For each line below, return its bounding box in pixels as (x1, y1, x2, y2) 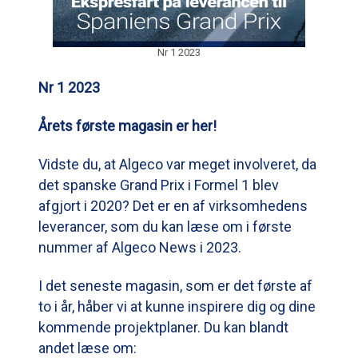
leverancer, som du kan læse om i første (38, 217, 292, 235)
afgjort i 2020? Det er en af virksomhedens (38, 197, 308, 214)
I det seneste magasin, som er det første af (38, 276, 312, 294)
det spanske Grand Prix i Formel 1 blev (38, 176, 279, 193)
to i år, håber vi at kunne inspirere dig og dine (38, 297, 316, 315)
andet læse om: (38, 339, 137, 356)
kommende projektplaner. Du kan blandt (38, 318, 288, 336)
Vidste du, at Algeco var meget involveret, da (38, 155, 316, 173)
